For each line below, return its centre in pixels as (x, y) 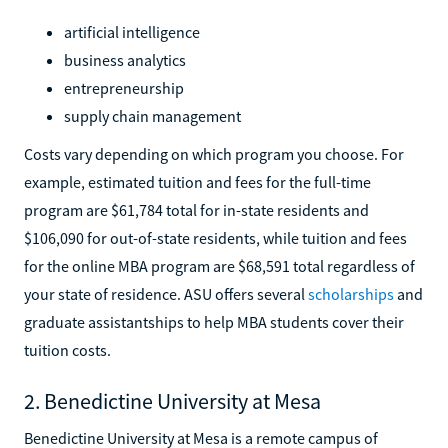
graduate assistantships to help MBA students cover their (214, 321)
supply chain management (152, 115)
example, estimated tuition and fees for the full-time (197, 181)
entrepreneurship (124, 87)
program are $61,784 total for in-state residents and (196, 209)
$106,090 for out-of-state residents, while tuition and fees (215, 237)
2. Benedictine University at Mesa (172, 400)
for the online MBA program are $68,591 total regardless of (219, 265)
